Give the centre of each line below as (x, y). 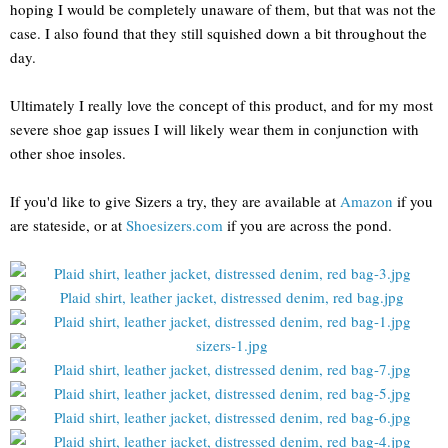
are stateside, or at (68, 224)
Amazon (366, 200)
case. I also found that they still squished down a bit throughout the (218, 32)
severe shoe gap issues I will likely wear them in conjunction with (214, 128)
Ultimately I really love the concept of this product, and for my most (221, 104)
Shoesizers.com (174, 224)
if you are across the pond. (307, 224)
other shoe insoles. (68, 152)
